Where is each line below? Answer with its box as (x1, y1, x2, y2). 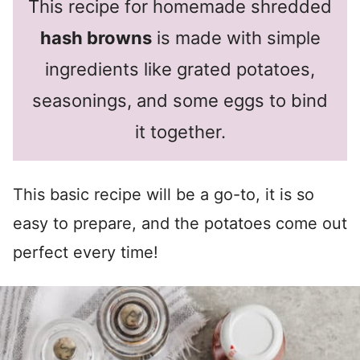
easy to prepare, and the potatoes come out (13, 214, 347, 233)
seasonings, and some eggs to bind (32, 90, 328, 111)
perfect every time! (13, 243, 158, 262)
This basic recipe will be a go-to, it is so (13, 185, 314, 204)
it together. (134, 121, 226, 142)
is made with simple (151, 27, 321, 48)
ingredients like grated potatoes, (45, 59, 315, 80)
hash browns (39, 27, 152, 48)
